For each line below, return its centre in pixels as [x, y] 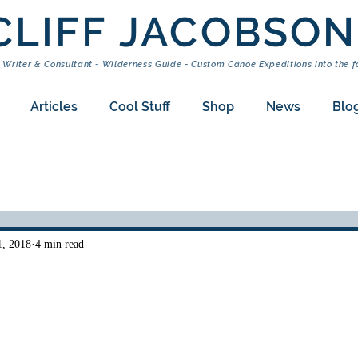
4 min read [60, 244]
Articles [54, 107]
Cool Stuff [139, 107]
